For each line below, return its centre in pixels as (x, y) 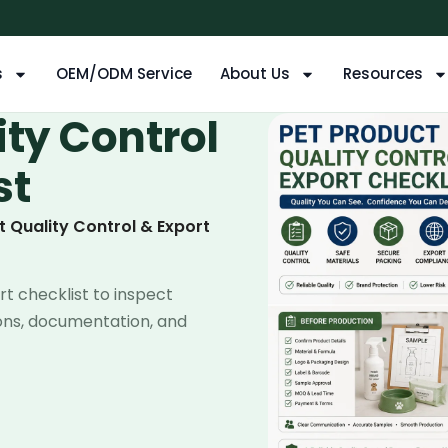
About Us (255, 73)
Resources (383, 73)
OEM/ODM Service (124, 73)
